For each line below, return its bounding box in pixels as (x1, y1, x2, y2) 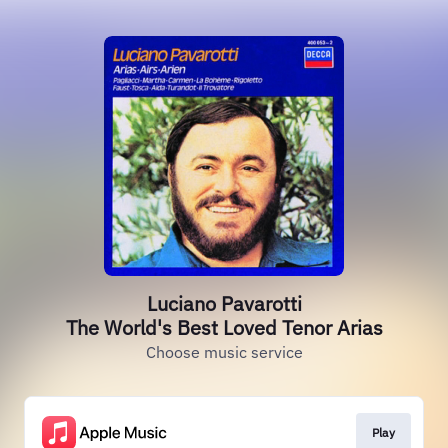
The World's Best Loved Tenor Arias (65, 314, 383, 341)
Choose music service (145, 342, 303, 362)
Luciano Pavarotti (146, 290, 302, 317)
